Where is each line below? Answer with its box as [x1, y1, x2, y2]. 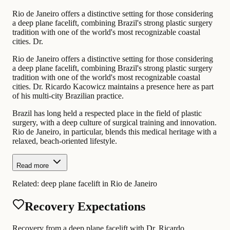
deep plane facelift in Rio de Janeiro [41, 179, 157, 188]
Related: [12, 179, 41, 188]
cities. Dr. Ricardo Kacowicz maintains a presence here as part [12, 82, 214, 91]
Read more [16, 161, 49, 169]
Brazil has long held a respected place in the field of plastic [12, 108, 202, 118]
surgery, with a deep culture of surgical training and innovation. [12, 118, 217, 127]
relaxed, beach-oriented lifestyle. [12, 136, 117, 145]
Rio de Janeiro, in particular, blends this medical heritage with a [12, 127, 217, 136]
